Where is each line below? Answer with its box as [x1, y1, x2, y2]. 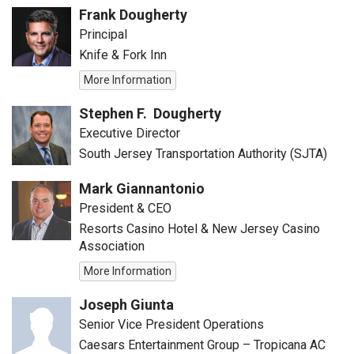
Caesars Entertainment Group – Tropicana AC [79, 337, 326, 352]
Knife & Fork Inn [79, 47, 167, 62]
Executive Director [79, 126, 180, 141]
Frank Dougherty [79, 6, 187, 23]
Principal [79, 27, 127, 42]
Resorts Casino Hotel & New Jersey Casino [79, 221, 320, 236]
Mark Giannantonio [79, 180, 205, 197]
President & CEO [79, 201, 171, 216]
